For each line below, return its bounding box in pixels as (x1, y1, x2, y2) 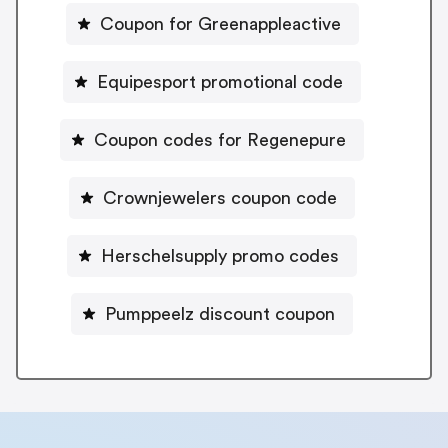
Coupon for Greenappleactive (99, 14, 341, 33)
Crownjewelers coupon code (103, 188, 337, 207)
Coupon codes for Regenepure (94, 130, 346, 149)
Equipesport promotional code (97, 72, 343, 91)
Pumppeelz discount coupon (105, 304, 335, 323)
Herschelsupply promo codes (101, 246, 339, 265)
